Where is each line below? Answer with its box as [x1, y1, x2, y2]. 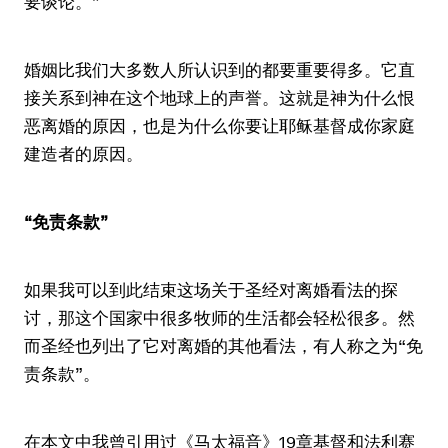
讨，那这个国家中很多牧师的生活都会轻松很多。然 [24, 308, 415, 328]
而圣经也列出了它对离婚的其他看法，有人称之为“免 [24, 336, 423, 356]
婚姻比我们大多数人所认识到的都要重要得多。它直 [24, 60, 415, 80]
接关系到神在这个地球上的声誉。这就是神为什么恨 [24, 88, 415, 108]
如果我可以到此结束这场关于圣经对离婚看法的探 [24, 280, 398, 300]
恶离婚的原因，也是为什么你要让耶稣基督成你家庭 [24, 116, 415, 136]
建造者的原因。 [24, 144, 143, 164]
